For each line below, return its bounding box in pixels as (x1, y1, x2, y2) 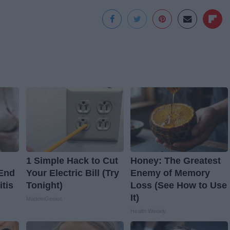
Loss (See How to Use (130, 180, 227, 191)
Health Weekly (130, 208, 166, 215)
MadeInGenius (26, 196, 63, 202)
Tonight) (26, 180, 63, 191)
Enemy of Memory (130, 168, 210, 179)
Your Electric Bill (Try (26, 168, 119, 179)
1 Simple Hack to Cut (26, 156, 118, 166)
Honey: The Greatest (130, 156, 221, 166)
